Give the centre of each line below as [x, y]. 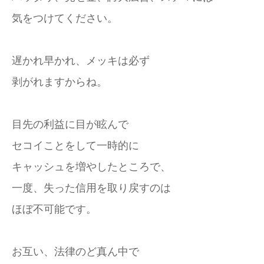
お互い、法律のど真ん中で [75, 252]
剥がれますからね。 [60, 82]
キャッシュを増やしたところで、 [91, 167]
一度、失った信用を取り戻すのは [91, 188]
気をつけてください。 [65, 18]
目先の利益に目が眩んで [70, 124]
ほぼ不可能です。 [54, 209]
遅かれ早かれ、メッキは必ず [81, 61]
